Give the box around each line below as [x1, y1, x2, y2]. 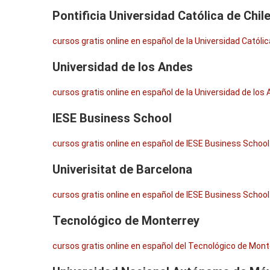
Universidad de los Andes [52, 60, 193, 74]
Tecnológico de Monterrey [52, 213, 199, 228]
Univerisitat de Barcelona [52, 162, 192, 177]
